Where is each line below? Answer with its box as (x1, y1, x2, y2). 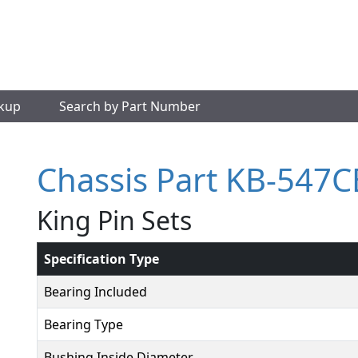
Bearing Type (44, 316, 123, 333)
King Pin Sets (37, 203, 192, 237)
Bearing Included (44, 283, 147, 300)
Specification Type (44, 250, 159, 268)
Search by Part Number (59, 97, 201, 115)
